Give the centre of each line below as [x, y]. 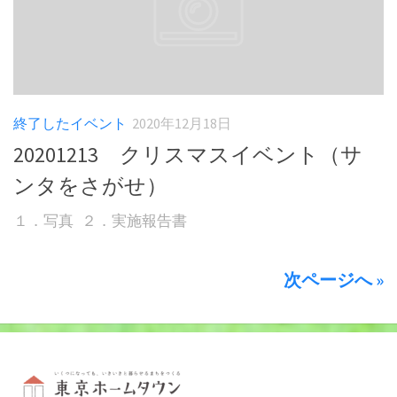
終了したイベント [70, 123]
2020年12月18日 [182, 123]
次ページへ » [334, 280]
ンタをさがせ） [90, 186]
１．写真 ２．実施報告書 [100, 222]
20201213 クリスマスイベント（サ [188, 155]
